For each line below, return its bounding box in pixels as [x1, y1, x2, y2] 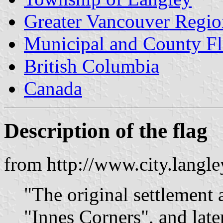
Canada [24, 77, 82, 99]
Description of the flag [4, 118, 208, 142]
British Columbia [24, 55, 159, 77]
